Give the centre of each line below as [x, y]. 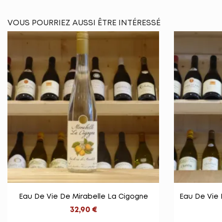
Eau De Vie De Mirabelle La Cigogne [83, 197]
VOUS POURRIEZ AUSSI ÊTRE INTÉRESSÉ [84, 23]
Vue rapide [89, 194]
